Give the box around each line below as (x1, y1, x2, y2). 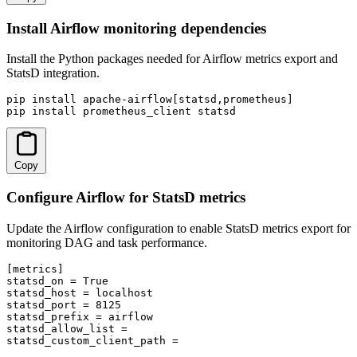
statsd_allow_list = (6, 322, 134, 335)
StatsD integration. (6, 66, 100, 80)
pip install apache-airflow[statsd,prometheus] (6, 93, 293, 106)
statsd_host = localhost (6, 286, 153, 299)
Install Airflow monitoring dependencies (6, 19, 266, 37)
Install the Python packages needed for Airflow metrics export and (6, 52, 338, 66)
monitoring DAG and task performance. (6, 235, 207, 249)
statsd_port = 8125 (6, 298, 121, 311)
